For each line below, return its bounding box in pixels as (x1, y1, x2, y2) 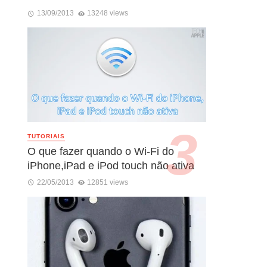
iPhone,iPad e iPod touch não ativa (27, 159, 194, 172)
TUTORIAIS (27, 133, 65, 140)
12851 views (87, 178, 129, 187)
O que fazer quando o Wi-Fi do (27, 145, 174, 157)
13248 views (87, 9, 129, 18)
